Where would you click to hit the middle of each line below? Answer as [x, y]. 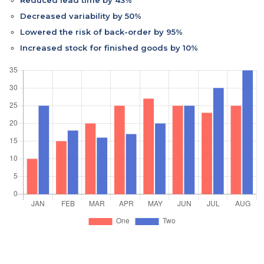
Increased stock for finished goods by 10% [109, 47]
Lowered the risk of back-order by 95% [101, 32]
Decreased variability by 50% [81, 16]
